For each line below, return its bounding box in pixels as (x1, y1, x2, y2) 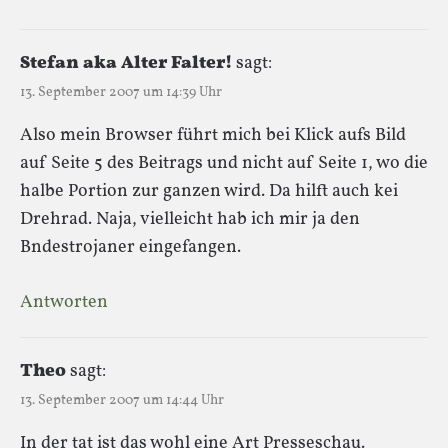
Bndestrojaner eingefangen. (20, 234, 241, 260)
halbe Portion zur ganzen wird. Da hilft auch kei (20, 178, 398, 204)
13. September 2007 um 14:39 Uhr (20, 82, 222, 102)
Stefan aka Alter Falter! (20, 50, 232, 76)
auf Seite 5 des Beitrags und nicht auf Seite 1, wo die (20, 150, 428, 176)
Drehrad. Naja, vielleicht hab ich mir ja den (20, 206, 360, 232)
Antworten (20, 289, 108, 315)
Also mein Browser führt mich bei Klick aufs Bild (20, 122, 406, 148)
